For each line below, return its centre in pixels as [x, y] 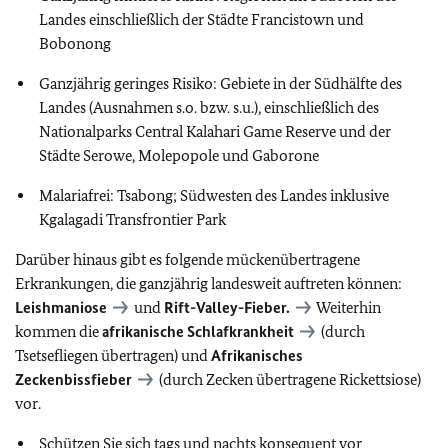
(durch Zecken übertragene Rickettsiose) [288, 379]
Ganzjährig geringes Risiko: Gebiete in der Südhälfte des [220, 83]
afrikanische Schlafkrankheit [198, 331]
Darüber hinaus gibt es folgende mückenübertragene [187, 259]
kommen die [58, 331]
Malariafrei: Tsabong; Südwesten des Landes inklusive [214, 195]
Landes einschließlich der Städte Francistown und [201, 19]
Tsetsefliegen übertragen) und [113, 355]
